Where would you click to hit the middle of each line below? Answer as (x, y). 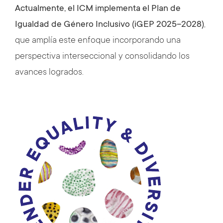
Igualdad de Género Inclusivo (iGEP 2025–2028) (110, 25)
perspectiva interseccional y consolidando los (102, 57)
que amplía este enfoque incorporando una (98, 41)
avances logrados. (49, 73)
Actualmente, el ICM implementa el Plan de (98, 9)
